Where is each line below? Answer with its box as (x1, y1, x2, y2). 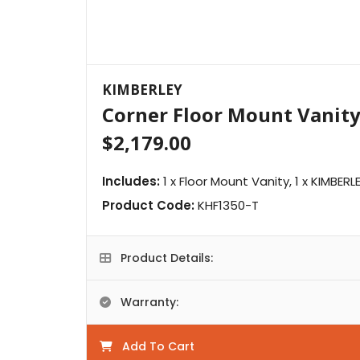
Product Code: (102, 197, 195, 215)
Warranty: (117, 294, 178, 311)
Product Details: (117, 250, 213, 267)
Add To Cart (119, 338, 194, 355)
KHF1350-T (194, 197, 260, 215)
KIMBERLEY (102, 80, 183, 100)
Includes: (102, 173, 161, 190)
